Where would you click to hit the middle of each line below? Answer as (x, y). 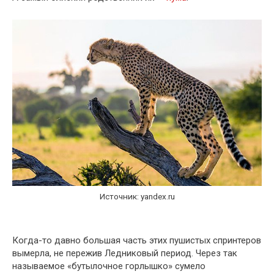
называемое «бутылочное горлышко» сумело (109, 266)
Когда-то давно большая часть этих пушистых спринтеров (137, 240)
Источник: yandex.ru (137, 197)
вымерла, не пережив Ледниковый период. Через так (125, 253)
